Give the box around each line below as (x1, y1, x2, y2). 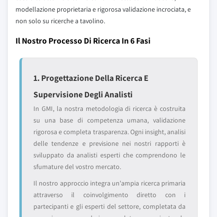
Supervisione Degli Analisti (33, 89, 133, 100)
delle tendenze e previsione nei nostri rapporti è (33, 139, 186, 148)
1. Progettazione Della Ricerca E (33, 72, 148, 83)
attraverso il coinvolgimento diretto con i (33, 190, 186, 199)
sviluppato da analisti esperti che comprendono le (33, 151, 186, 159)
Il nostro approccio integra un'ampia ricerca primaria (33, 179, 186, 187)
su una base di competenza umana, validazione (33, 116, 186, 124)
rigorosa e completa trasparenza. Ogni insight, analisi (33, 127, 186, 136)
